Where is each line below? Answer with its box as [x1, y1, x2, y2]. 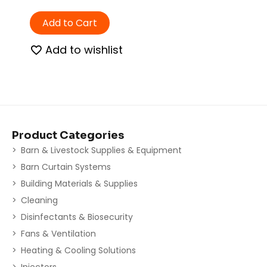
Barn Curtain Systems [21, 160, 111, 173]
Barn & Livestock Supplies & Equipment [21, 144, 182, 156]
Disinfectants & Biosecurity [21, 210, 133, 223]
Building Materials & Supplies [21, 177, 138, 190]
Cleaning [21, 194, 58, 206]
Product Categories [12, 128, 124, 142]
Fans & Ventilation [21, 227, 96, 240]
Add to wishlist [45, 42, 123, 57]
